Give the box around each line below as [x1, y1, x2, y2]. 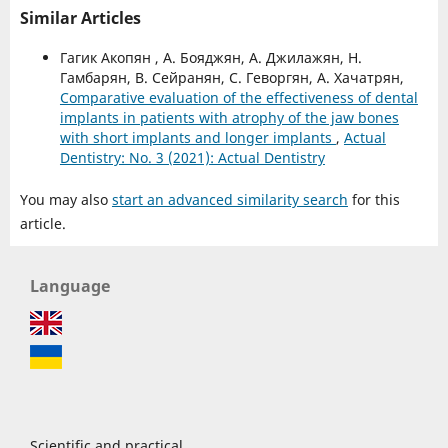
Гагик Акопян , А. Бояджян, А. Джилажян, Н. [59, 47, 362, 67]
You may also [19, 190, 112, 209]
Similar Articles [19, 6, 141, 29]
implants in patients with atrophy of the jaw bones [59, 107, 399, 127]
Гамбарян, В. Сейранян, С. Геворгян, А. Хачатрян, [59, 67, 404, 87]
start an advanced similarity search [111, 190, 348, 209]
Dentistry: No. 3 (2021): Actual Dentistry [59, 147, 325, 167]
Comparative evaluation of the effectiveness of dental [59, 87, 418, 107]
